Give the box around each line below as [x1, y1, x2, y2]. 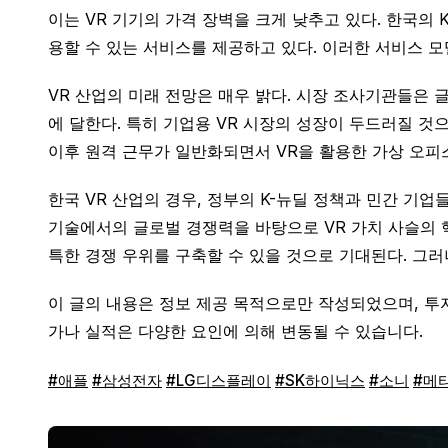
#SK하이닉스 [275, 370, 365, 390]
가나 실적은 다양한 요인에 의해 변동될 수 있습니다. [48, 321, 423, 341]
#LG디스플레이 [166, 370, 271, 390]
